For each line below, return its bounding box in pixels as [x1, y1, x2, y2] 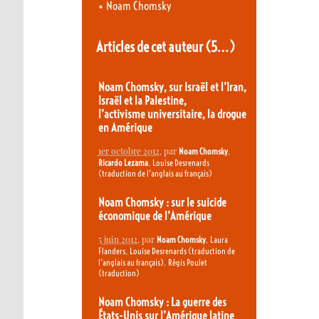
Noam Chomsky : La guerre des [98, 295, 226, 309]
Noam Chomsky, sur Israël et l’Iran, [98, 80, 246, 94]
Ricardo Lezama [98, 157, 148, 169]
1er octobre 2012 [98, 145, 159, 157]
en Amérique [98, 120, 152, 135]
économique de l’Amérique [98, 209, 211, 223]
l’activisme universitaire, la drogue [98, 107, 246, 121]
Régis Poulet [167, 257, 207, 268]
